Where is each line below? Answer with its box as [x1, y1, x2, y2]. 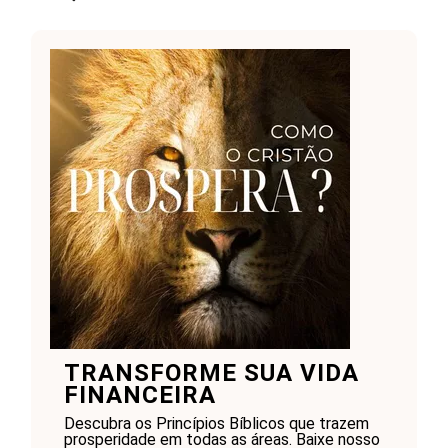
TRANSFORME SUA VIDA [63, 359, 359, 388]
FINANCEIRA [63, 381, 216, 410]
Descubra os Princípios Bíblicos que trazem [63, 414, 369, 434]
